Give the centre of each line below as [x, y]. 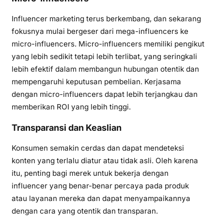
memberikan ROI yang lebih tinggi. [71, 107]
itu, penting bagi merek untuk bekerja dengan [90, 173]
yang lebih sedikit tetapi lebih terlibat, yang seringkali [104, 56]
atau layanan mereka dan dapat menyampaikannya [101, 198]
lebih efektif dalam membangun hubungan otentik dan [105, 69]
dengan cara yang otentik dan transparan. [85, 211]
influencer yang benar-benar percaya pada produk [100, 186]
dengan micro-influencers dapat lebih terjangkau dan [105, 94]
